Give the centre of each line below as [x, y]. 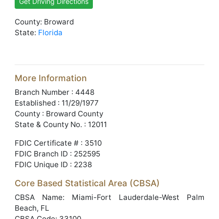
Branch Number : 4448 [55, 92]
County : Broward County [59, 114]
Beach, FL [32, 208]
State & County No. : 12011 [61, 124]
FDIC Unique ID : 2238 [53, 164]
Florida [50, 33]
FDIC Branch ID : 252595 [57, 154]
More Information [51, 78]
